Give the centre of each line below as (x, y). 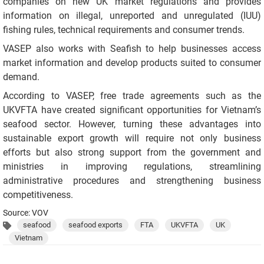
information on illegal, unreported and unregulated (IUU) (132, 16)
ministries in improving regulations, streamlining (132, 167)
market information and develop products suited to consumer (132, 63)
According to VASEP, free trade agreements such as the (132, 96)
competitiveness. (38, 195)
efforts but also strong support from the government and (132, 153)
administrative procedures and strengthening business (132, 181)
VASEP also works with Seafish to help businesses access (132, 49)
